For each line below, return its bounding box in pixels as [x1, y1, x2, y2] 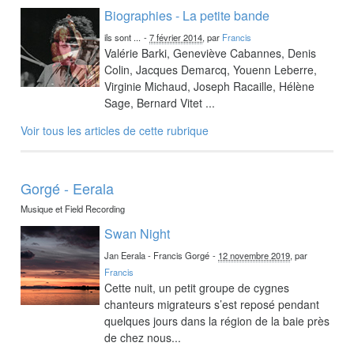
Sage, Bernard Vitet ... [104, 94, 216, 111]
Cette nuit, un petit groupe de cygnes [104, 279, 290, 296]
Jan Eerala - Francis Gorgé [104, 248, 210, 262]
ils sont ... [104, 30, 141, 43]
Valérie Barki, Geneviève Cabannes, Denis [104, 44, 317, 61]
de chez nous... [104, 329, 182, 345]
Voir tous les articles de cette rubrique [21, 122, 209, 138]
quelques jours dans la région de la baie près [104, 312, 330, 329]
